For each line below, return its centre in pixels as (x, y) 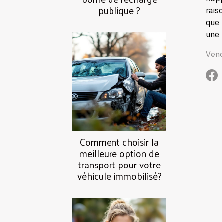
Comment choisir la (119, 142)
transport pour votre (119, 165)
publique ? (119, 11)
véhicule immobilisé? (119, 176)
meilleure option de (119, 153)
